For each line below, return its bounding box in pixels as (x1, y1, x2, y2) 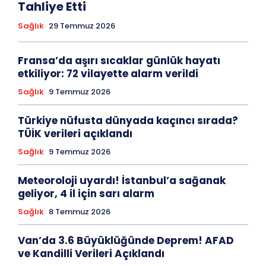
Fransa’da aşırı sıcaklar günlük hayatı (18, 53, 220, 68)
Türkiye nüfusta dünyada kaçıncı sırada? (18, 113, 238, 128)
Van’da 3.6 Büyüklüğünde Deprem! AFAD (18, 233, 234, 248)
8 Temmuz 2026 (49, 206, 110, 218)
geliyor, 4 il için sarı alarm (18, 186, 154, 201)
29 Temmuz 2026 (49, 20, 115, 32)
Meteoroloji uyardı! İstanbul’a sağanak (18, 173, 226, 188)
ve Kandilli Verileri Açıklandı (18, 246, 164, 261)
